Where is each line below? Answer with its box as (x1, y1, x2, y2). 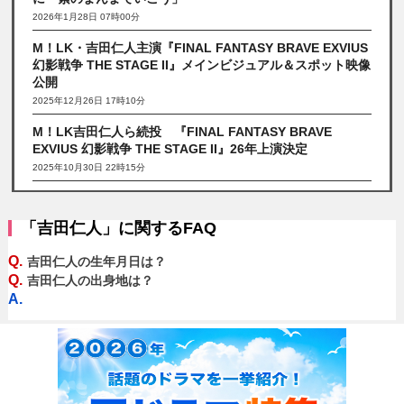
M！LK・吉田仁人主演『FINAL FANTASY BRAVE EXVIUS (32, 40, 369, 55)
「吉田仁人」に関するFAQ (20, 218, 216, 237)
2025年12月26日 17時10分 (32, 95, 146, 106)
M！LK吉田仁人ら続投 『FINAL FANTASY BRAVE (32, 124, 333, 139)
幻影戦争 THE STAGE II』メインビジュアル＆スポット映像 (32, 57, 372, 72)
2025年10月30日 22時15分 (32, 161, 146, 172)
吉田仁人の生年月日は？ (26, 253, 166, 269)
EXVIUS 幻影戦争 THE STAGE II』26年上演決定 (32, 141, 308, 156)
